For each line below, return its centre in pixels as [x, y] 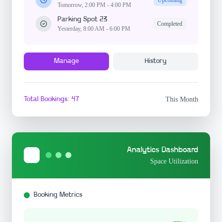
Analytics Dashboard [163, 150]
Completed [170, 24]
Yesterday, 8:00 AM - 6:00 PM [94, 28]
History [156, 61]
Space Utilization [174, 161]
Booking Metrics [58, 195]
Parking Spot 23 [83, 19]
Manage [66, 61]
